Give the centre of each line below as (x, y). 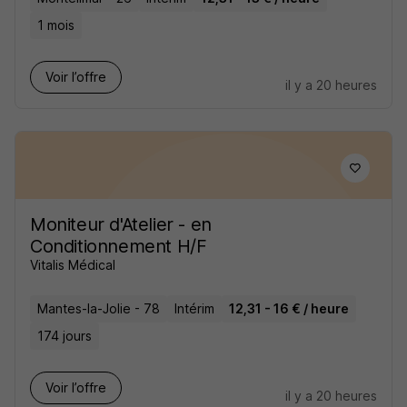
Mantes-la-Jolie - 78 (99, 308)
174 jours (65, 336)
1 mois (56, 25)
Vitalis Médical (73, 265)
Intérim (194, 308)
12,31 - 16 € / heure (289, 308)
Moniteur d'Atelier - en (121, 224)
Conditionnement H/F (119, 246)
